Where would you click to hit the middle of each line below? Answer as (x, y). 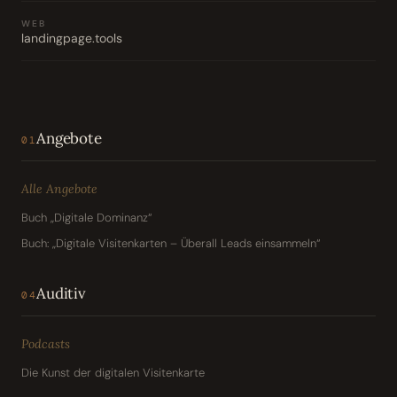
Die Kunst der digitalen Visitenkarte (113, 372)
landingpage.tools (72, 38)
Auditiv (61, 293)
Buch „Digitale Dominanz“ (86, 217)
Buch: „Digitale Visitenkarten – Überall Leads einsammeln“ (171, 243)
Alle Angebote (59, 188)
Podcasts (46, 343)
